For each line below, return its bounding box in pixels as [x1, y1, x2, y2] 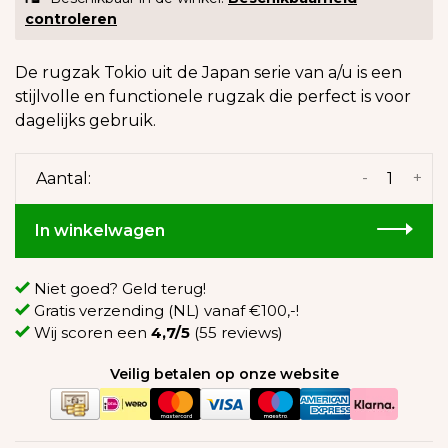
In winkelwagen [35, 221, 165, 240]
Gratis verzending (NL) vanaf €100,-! [34, 301, 299, 320]
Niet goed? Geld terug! [34, 279, 206, 298]
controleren [25, 10, 117, 28]
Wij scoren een [34, 323, 151, 342]
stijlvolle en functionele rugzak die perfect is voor [15, 87, 411, 106]
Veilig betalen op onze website [109, 365, 339, 383]
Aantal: [36, 169, 91, 188]
